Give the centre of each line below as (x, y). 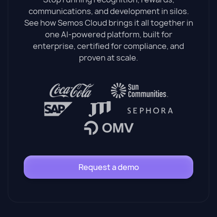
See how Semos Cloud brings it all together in (108, 23)
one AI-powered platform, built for (108, 34)
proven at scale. (108, 57)
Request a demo (108, 167)
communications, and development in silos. (108, 11)
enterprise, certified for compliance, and (108, 46)
